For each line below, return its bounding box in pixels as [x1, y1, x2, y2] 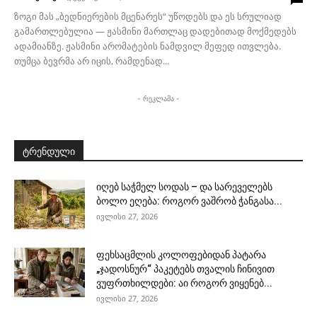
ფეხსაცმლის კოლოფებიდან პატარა [96, 249, 266, 261]
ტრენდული [23, 146, 75, 158]
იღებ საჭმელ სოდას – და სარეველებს [96, 181, 272, 193]
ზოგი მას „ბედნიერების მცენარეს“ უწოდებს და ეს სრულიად [14, 10, 282, 23]
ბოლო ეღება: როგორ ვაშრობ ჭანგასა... [96, 195, 282, 207]
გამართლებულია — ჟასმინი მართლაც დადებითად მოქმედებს [14, 25, 296, 38]
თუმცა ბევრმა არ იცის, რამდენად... [14, 54, 169, 68]
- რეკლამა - [137, 94, 180, 103]
